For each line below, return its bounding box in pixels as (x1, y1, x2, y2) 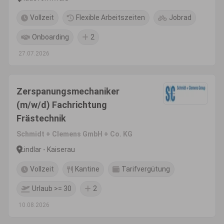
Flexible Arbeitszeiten (76, 13, 145, 21)
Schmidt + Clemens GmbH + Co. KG (16, 130, 132, 138)
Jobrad (169, 13, 191, 21)
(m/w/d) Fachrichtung (16, 99, 107, 110)
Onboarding (32, 33, 69, 41)
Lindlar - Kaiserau (20, 145, 75, 153)
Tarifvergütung (121, 165, 170, 173)
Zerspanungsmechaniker (16, 86, 119, 96)
